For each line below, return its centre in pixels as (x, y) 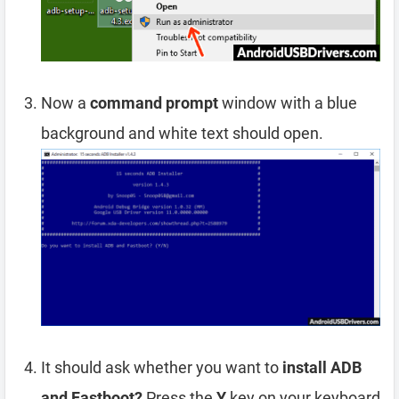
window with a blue (288, 103)
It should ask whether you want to (162, 368)
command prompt (154, 103)
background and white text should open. (182, 134)
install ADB (322, 368)
